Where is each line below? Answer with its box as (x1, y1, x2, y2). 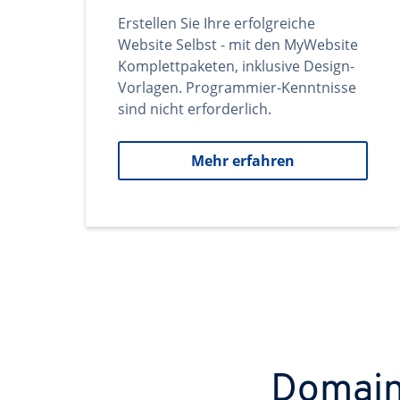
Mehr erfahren (191, 151, 295, 171)
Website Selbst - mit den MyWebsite (118, 35, 358, 54)
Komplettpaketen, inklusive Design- (118, 56, 354, 76)
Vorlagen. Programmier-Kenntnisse (118, 78, 356, 97)
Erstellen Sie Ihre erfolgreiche (118, 13, 315, 33)
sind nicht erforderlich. (118, 99, 271, 119)
